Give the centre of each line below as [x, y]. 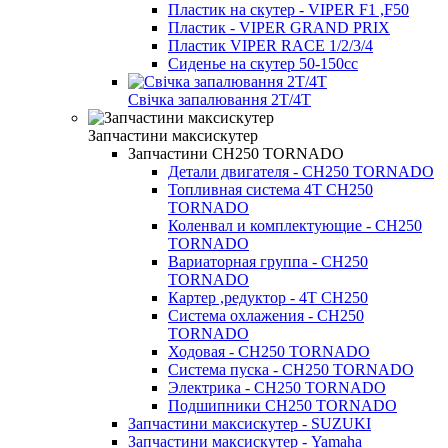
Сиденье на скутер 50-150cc [263, 63]
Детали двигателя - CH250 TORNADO [301, 171]
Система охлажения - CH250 [266, 315]
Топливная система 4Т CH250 [270, 189]
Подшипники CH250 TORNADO [282, 405]
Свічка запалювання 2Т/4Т [219, 99]
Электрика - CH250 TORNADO [277, 387]
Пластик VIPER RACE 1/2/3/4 [270, 45]
